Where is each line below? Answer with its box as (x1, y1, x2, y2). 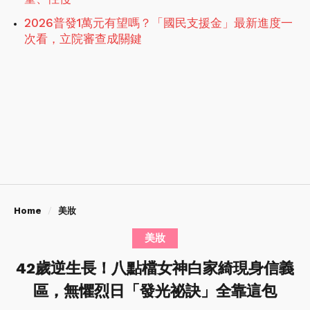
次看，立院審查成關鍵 (24, 31, 142, 46)
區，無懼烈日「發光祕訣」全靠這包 (33, 282, 277, 300)
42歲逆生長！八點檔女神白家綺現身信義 (16, 259, 294, 277)
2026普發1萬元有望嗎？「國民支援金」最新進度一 (24, 15, 293, 30)
